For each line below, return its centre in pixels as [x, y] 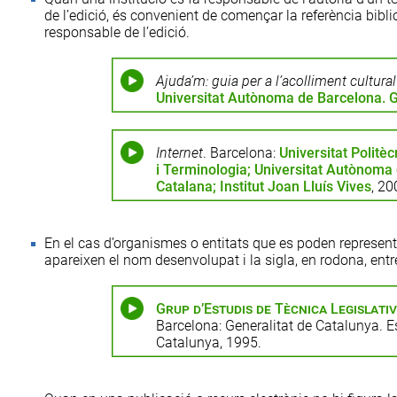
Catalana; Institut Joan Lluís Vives [263, 187]
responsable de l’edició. [117, 32]
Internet [179, 153]
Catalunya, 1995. [208, 343]
